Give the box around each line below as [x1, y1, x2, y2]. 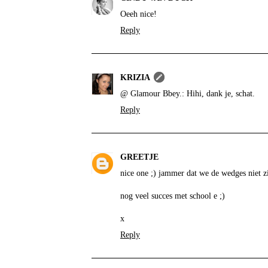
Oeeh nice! [120, 9, 157, 19]
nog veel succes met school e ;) [120, 191, 225, 200]
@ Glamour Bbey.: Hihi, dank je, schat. [120, 89, 255, 98]
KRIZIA [120, 72, 150, 82]
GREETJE [120, 152, 159, 162]
